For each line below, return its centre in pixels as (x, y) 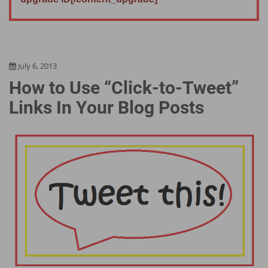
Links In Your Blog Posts (106, 108)
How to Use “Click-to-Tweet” (124, 88)
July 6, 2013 (37, 66)
